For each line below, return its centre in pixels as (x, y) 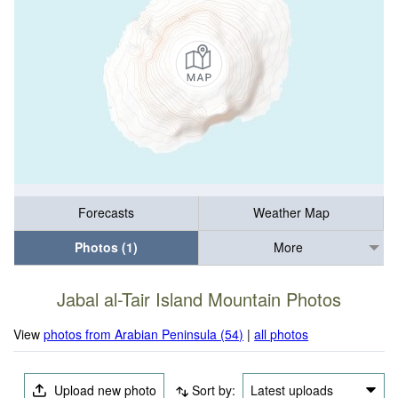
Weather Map (291, 213)
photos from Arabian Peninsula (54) (144, 334)
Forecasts (106, 213)
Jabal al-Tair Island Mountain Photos (199, 299)
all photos (282, 334)
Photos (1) (106, 247)
